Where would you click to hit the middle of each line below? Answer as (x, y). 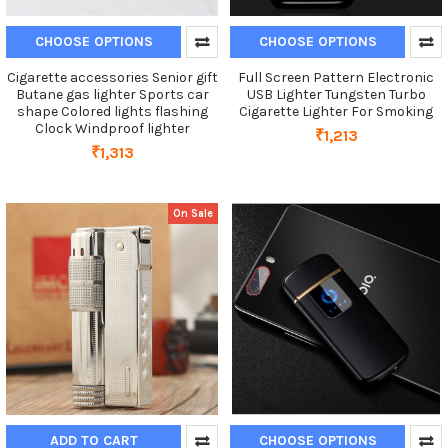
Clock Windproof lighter (112, 129)
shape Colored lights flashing (112, 112)
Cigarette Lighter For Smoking (336, 112)
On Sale (193, 213)
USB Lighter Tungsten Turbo (336, 95)
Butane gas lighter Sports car (112, 95)
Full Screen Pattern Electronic (336, 78)
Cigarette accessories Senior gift (112, 78)
